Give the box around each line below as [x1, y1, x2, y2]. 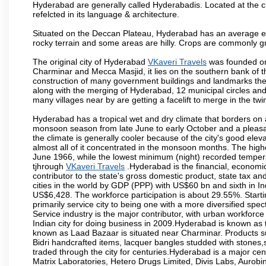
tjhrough [33, 161, 66, 171]
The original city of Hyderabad [33, 56, 148, 66]
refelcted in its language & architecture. [33, 9, 179, 19]
